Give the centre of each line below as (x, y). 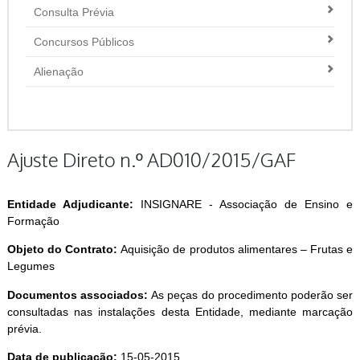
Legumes (31, 266)
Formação (33, 221)
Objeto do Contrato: (62, 250)
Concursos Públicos (84, 42)
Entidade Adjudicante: (70, 204)
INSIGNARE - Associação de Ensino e (243, 204)
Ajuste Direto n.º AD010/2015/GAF (151, 160)
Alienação (59, 72)
